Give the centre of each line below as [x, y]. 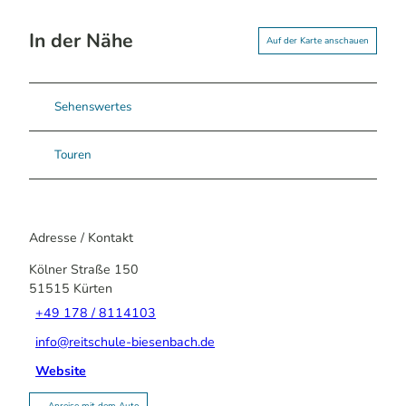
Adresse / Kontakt [81, 238]
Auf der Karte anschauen [318, 41]
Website [61, 371]
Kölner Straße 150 [84, 270]
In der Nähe [81, 40]
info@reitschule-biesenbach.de [126, 342]
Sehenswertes [93, 106]
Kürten [93, 289]
